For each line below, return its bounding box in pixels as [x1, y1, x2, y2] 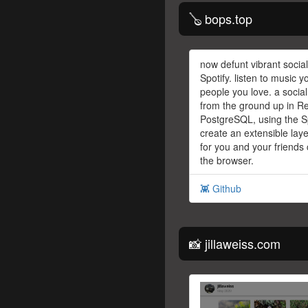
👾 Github [200, 181, 241, 196]
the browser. [200, 153, 254, 168]
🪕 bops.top [189, 10, 252, 28]
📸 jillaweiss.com [189, 234, 280, 253]
